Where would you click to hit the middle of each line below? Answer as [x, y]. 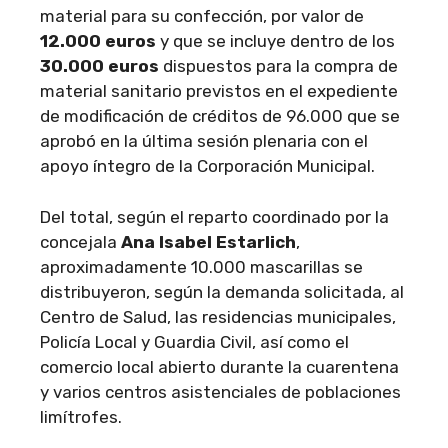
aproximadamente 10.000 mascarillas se [201, 266]
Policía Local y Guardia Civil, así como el [194, 341]
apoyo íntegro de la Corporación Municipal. [207, 166]
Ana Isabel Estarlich [208, 241]
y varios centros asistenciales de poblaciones [220, 391]
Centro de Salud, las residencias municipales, [218, 316]
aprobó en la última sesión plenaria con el [204, 141]
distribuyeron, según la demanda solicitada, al [222, 291]
